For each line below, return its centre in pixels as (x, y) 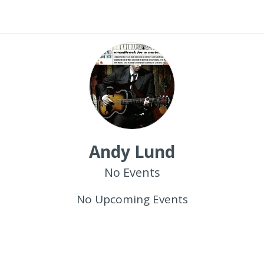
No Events (132, 172)
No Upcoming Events (132, 199)
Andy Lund (132, 151)
